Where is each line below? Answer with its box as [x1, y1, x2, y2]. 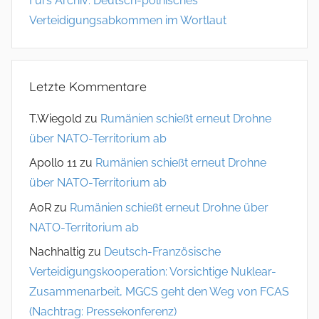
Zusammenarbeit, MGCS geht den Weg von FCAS [29, 285, 289, 299]
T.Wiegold [29, 112, 82, 126]
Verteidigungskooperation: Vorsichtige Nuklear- [29, 265, 276, 279]
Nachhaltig [29, 245, 85, 259]
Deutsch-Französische [104, 245, 221, 259]
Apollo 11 [29, 156, 77, 170]
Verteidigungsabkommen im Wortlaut [29, 13, 226, 27]
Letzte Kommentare [29, 78, 147, 95]
